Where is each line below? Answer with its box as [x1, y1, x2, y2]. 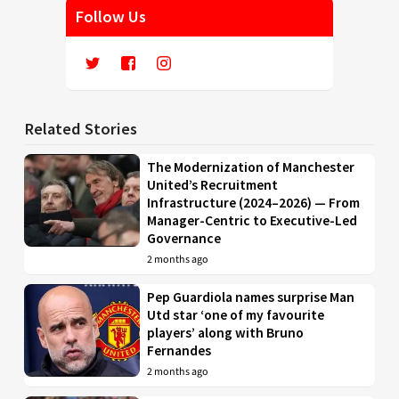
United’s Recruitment [147, 176, 279, 194]
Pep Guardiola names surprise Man [147, 289, 355, 306]
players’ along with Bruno [147, 324, 305, 342]
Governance [147, 230, 222, 248]
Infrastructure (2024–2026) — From [147, 194, 361, 212]
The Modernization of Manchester [147, 159, 355, 176]
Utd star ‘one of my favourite [147, 306, 325, 324]
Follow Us [75, 6, 146, 28]
